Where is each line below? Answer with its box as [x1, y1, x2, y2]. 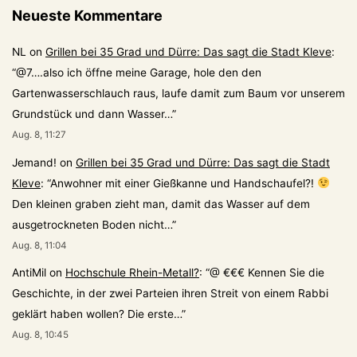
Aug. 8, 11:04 [12, 239, 67, 251]
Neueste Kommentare [12, 6, 163, 24]
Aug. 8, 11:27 [12, 128, 66, 140]
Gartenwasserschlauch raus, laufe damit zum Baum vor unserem [12, 86, 345, 100]
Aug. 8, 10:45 [12, 329, 69, 341]
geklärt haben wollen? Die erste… [12, 308, 182, 321]
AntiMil [12, 266, 46, 280]
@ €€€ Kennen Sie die [210, 266, 324, 280]
